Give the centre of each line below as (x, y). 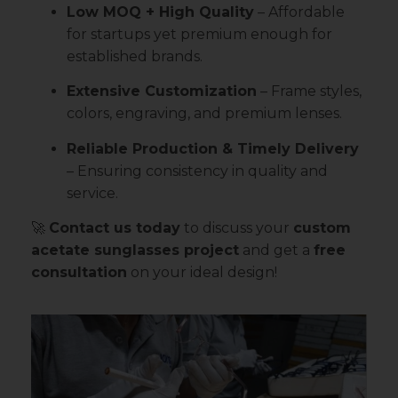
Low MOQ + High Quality (160, 12)
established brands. (135, 57)
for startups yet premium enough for (199, 35)
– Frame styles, (309, 92)
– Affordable (299, 12)
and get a (276, 251)
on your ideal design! (202, 273)
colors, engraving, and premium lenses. (204, 114)
